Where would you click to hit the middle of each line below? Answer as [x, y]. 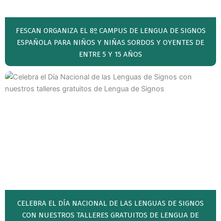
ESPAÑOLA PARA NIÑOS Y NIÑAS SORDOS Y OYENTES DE [110, 43]
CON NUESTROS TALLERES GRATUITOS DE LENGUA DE [110, 215]
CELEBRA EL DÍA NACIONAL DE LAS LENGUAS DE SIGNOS [110, 203]
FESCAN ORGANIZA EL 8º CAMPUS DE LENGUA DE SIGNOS [110, 31]
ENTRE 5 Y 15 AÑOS [110, 55]
